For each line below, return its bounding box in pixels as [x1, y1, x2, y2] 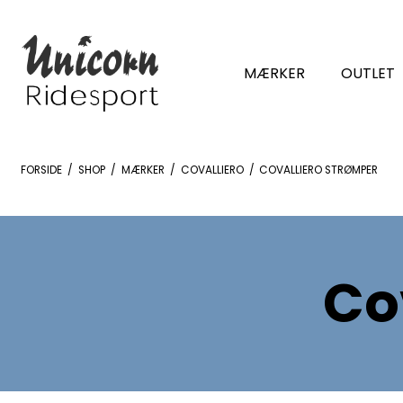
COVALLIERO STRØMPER [259, 162, 379, 177]
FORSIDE [20, 162, 62, 177]
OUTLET [340, 62, 395, 84]
